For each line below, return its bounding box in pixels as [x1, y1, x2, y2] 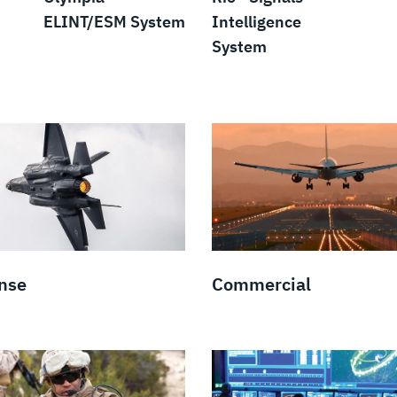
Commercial [212, 272, 311, 297]
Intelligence [212, 12, 301, 33]
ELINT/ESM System [43, 12, 185, 33]
